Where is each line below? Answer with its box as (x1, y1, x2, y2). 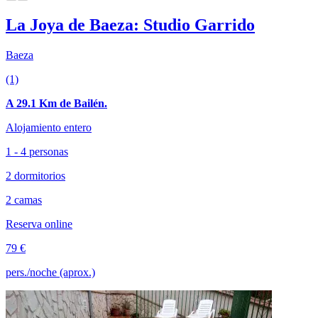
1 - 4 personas (6, 145, 68, 158)
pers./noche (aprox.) (6, 265, 95, 278)
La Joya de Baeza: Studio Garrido (6, 15, 255, 34)
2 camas (6, 193, 42, 206)
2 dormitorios (6, 169, 65, 182)
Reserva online (6, 217, 72, 230)
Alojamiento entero (6, 121, 92, 133)
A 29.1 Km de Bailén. (6, 97, 107, 109)
